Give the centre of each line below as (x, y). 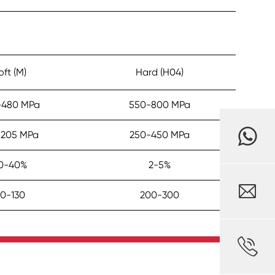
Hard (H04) (160, 72)
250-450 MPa (160, 135)
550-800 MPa (160, 105)
